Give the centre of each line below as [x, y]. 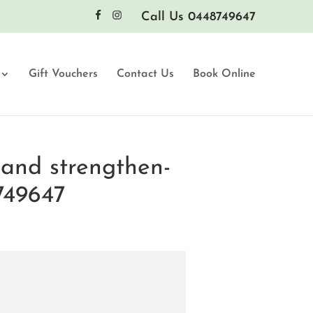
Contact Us [145, 74]
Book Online [224, 74]
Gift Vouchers [63, 74]
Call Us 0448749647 [198, 17]
